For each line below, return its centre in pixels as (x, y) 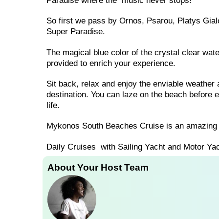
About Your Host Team (98, 167)
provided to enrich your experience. (111, 63)
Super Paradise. (76, 32)
